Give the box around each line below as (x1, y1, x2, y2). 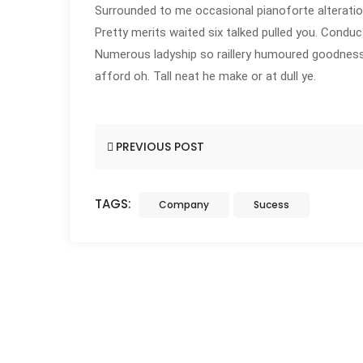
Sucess (254, 198, 289, 211)
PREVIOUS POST (116, 139, 204, 155)
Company (159, 198, 209, 211)
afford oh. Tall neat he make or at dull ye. (95, 69, 316, 83)
